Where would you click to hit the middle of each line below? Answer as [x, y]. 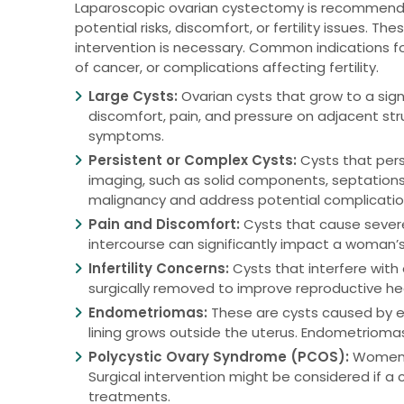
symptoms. [127, 136]
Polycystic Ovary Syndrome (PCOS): [219, 357]
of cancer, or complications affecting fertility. [227, 68]
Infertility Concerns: [159, 269]
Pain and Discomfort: [165, 225]
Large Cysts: [133, 96]
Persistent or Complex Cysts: [193, 161]
